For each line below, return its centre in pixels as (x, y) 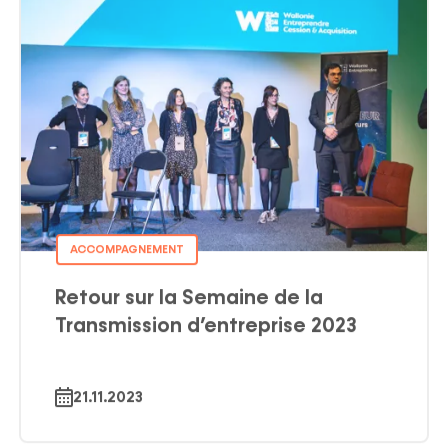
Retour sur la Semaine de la (188, 280)
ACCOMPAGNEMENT (126, 231)
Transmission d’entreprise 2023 (205, 308)
